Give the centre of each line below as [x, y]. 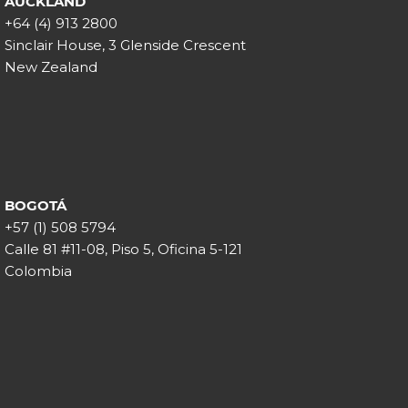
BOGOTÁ [36, 206]
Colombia [39, 271]
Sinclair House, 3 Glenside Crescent [126, 46]
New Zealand [51, 67]
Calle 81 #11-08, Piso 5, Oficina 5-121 [124, 250]
